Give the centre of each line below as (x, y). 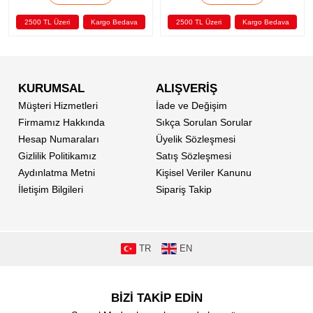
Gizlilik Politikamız (57, 156)
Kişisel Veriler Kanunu (204, 173)
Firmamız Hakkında (61, 122)
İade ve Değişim (191, 105)
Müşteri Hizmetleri (58, 105)
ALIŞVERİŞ (187, 88)
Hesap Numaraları (59, 139)
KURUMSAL (51, 88)
